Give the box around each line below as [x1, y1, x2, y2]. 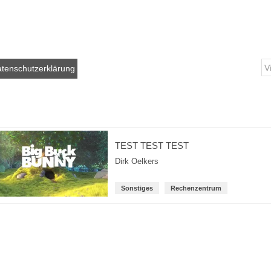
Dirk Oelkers [115, 157, 159, 166]
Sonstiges [121, 184, 154, 192]
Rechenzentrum [171, 184, 222, 192]
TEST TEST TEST [115, 140, 189, 151]
